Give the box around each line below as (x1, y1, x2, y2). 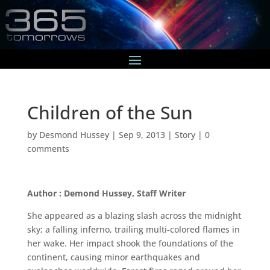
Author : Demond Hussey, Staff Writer (27, 187, 186, 199)
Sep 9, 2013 (118, 128, 165, 140)
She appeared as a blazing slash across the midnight (27, 209, 241, 221)
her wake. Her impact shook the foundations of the (27, 237, 233, 249)
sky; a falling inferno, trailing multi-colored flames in (27, 223, 240, 235)
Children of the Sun (27, 99, 193, 125)
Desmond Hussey (39, 128, 109, 140)
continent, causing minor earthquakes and (27, 251, 200, 263)
